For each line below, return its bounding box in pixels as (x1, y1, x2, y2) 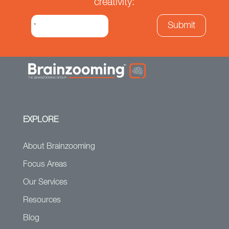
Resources (22, 196, 61, 204)
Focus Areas (22, 160, 67, 169)
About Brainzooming (22, 142, 95, 151)
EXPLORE (22, 116, 58, 124)
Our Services (22, 178, 67, 187)
